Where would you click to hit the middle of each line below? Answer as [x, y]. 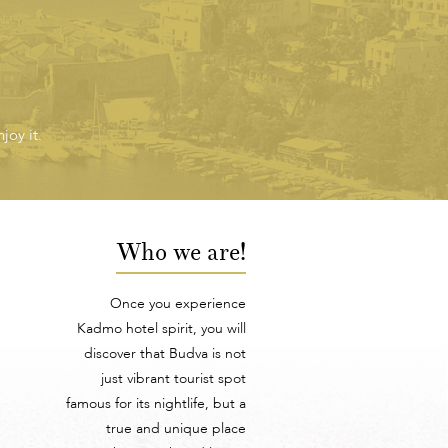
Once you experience [178, 304]
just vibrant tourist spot [174, 379]
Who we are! [181, 252]
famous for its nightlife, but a [156, 404]
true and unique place [176, 429]
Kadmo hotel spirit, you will [162, 329]
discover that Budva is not [165, 354]
